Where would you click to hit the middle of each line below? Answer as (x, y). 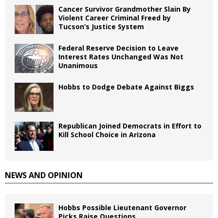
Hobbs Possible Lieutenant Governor (122, 208)
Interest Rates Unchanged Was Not (121, 57)
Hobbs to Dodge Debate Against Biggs (126, 87)
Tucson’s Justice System (101, 27)
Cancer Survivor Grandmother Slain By (125, 9)
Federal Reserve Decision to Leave (118, 48)
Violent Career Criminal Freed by (115, 18)
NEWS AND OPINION (44, 175)
